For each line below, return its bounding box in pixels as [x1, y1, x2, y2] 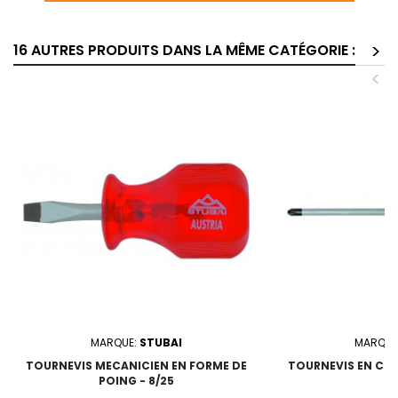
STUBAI [139, 335, 182, 351]
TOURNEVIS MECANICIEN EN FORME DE [26, 358, 247, 374]
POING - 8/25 [99, 373, 174, 389]
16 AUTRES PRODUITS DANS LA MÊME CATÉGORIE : [13, 40, 355, 61]
